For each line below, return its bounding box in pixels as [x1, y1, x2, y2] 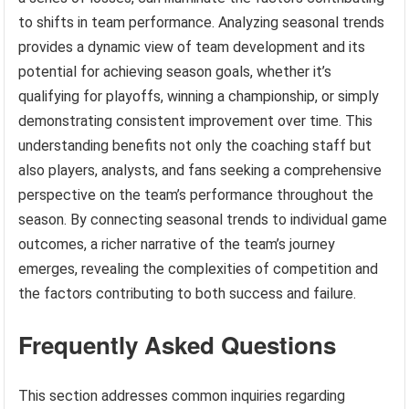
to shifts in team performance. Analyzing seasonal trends [18, 14, 385, 32]
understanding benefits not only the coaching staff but [18, 137, 372, 155]
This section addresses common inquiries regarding [18, 387, 346, 405]
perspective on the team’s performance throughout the [18, 186, 374, 204]
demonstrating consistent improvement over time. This [18, 112, 373, 131]
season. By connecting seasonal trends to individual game [18, 211, 388, 229]
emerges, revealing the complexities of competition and [18, 260, 379, 278]
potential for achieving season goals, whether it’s [18, 63, 332, 81]
